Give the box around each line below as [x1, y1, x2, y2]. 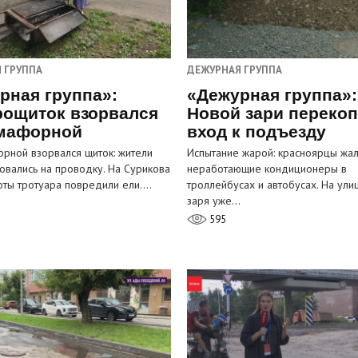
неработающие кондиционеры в [187, 161, 347, 177]
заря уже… [187, 193, 241, 209]
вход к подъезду [187, 122, 326, 141]
